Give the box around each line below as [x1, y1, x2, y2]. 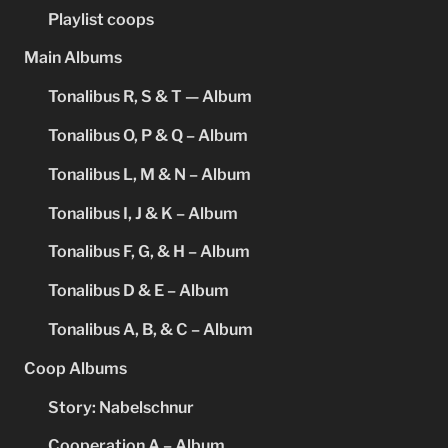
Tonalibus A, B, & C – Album [48, 319, 253, 339]
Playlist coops [48, 9, 154, 29]
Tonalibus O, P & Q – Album [48, 126, 248, 146]
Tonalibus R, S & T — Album [48, 87, 252, 107]
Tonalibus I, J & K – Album [48, 203, 238, 223]
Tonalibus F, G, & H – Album [48, 242, 250, 262]
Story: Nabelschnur [48, 397, 194, 417]
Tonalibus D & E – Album [48, 281, 229, 301]
